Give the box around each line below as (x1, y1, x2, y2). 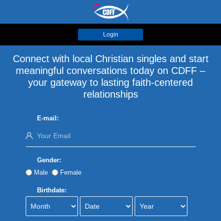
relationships (83, 89, 138, 100)
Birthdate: (37, 186, 67, 194)
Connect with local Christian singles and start (12, 53, 209, 64)
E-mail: (37, 114, 59, 122)
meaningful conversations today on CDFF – (16, 65, 205, 76)
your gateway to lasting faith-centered (28, 77, 193, 88)
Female (58, 169, 85, 176)
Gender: (37, 156, 61, 164)
